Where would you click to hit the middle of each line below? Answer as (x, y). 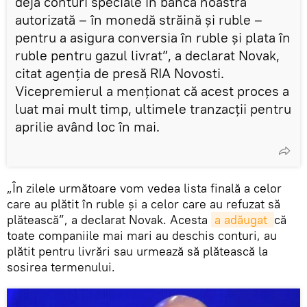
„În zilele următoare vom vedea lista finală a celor (144, 188)
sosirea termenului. (61, 267)
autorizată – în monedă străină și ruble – (139, 20)
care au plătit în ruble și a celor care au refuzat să (144, 204)
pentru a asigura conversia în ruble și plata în (153, 38)
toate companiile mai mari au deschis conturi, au (142, 236)
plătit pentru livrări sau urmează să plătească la (137, 251)
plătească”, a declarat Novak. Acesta (109, 220)
